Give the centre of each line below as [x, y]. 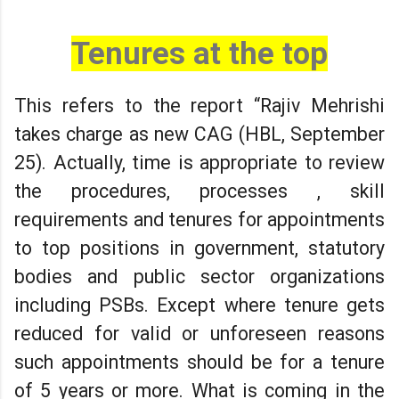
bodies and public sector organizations [199, 276]
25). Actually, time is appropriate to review [199, 162]
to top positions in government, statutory [199, 248]
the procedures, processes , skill [199, 191]
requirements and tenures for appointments [199, 219]
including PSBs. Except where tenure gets [199, 305]
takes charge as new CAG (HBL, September [199, 134]
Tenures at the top [199, 53]
